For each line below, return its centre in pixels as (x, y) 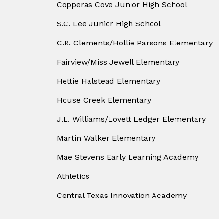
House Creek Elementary (104, 100)
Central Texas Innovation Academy (122, 196)
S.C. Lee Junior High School (109, 24)
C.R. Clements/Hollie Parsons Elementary (135, 43)
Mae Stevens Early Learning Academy (128, 157)
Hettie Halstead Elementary (109, 81)
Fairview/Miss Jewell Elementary (118, 62)
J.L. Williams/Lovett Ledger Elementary (131, 119)
